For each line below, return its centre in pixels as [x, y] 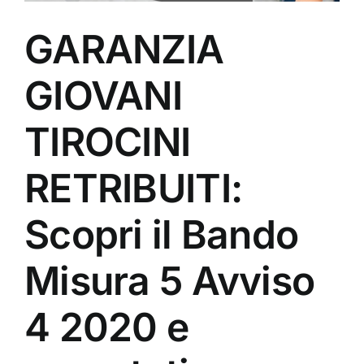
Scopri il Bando [162, 234]
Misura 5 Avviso [170, 280]
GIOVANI [103, 95]
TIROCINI [108, 141]
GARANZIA [124, 49]
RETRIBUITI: [134, 188]
